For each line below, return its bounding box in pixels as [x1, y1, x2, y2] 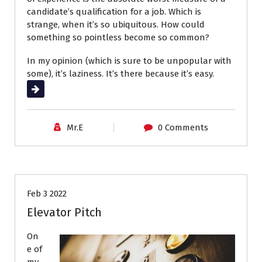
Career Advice [39, 125, 97, 136]
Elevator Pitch [27, 205, 102, 220]
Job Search [42, 147, 87, 158]
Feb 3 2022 [27, 188, 67, 199]
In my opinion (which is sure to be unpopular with [27, 56, 232, 67]
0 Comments [157, 122, 208, 133]
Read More [27, 84, 70, 95]
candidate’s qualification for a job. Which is [27, 6, 201, 18]
